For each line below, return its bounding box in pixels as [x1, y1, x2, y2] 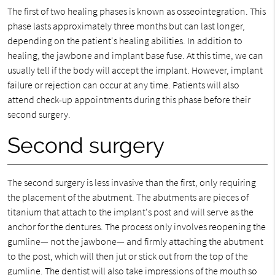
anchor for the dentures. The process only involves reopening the [7, 220, 266, 233]
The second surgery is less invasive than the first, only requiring [7, 176, 256, 188]
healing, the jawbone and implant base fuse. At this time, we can [7, 49, 263, 61]
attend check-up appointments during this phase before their [7, 93, 250, 106]
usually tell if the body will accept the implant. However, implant [7, 64, 263, 76]
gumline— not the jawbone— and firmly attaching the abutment [7, 235, 263, 247]
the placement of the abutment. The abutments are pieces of [7, 191, 249, 203]
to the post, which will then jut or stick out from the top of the [7, 250, 248, 262]
